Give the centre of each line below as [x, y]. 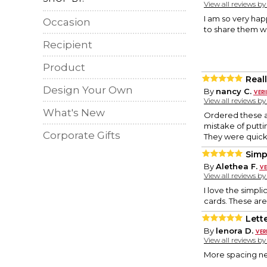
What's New [74, 113]
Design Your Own [88, 90]
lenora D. [235, 231]
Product [64, 67]
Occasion [67, 22]
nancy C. [234, 91]
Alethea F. [237, 167]
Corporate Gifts [82, 135]
